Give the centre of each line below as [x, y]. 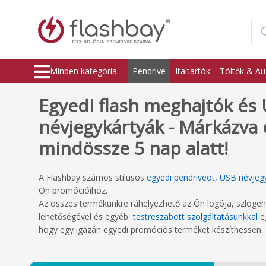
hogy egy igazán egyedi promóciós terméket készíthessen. [151, 229]
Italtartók [193, 71]
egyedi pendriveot [181, 177]
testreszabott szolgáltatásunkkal [195, 216]
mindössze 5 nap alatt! [133, 148]
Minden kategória [83, 71]
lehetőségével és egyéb [86, 216]
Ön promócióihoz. [73, 190]
